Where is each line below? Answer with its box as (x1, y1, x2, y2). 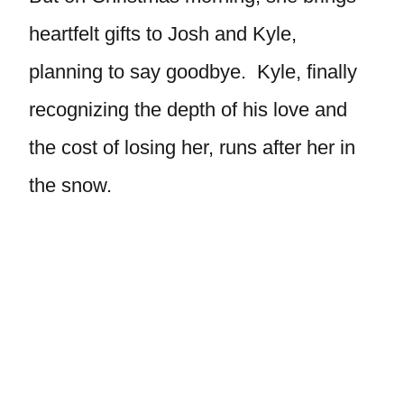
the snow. (29, 174, 112, 197)
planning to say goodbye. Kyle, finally (29, 60, 357, 83)
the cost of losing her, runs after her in (29, 136, 355, 159)
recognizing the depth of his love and (29, 98, 347, 121)
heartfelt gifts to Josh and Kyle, (29, 23, 297, 45)
